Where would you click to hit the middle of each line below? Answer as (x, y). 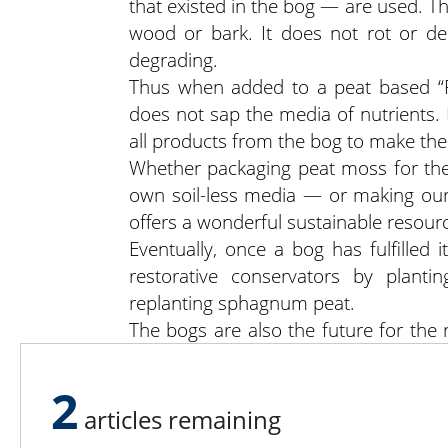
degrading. (173, 59)
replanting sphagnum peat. (241, 302)
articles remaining (179, 419)
